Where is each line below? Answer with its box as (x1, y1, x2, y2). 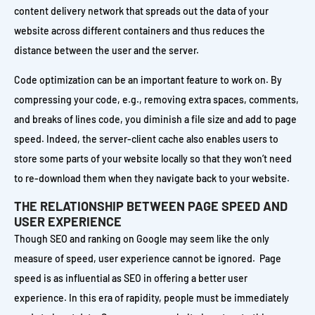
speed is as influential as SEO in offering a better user (14, 272, 247, 284)
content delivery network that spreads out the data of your (14, 5, 269, 17)
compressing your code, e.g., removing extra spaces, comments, (14, 94, 299, 105)
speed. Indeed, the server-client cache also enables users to (14, 133, 278, 145)
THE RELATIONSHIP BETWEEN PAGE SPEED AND (14, 198, 288, 214)
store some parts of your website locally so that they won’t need (14, 153, 292, 165)
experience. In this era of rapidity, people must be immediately (14, 292, 289, 304)
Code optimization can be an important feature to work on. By (14, 74, 282, 86)
